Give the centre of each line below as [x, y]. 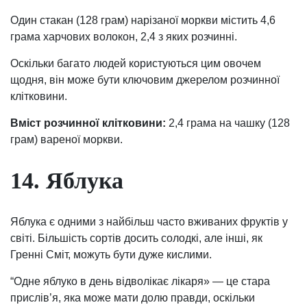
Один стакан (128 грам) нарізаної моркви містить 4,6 [143, 20]
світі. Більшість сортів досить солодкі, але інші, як [136, 238]
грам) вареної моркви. [66, 139]
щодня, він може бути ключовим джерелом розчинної [145, 79]
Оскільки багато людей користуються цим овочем [136, 63]
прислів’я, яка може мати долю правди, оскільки [133, 298]
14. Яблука [67, 180]
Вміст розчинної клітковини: [88, 123]
